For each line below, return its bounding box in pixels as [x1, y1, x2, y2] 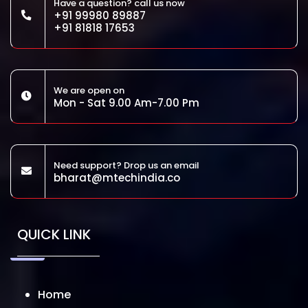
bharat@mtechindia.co [54, 170, 180, 185]
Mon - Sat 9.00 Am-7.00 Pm [54, 95, 199, 110]
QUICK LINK [17, 224, 91, 244]
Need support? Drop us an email [54, 158, 199, 172]
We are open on [54, 83, 124, 97]
